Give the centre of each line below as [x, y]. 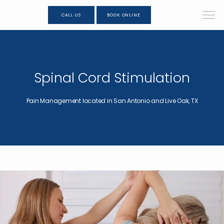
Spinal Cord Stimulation [112, 78]
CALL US [71, 15]
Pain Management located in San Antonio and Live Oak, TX [112, 101]
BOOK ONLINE [124, 15]
